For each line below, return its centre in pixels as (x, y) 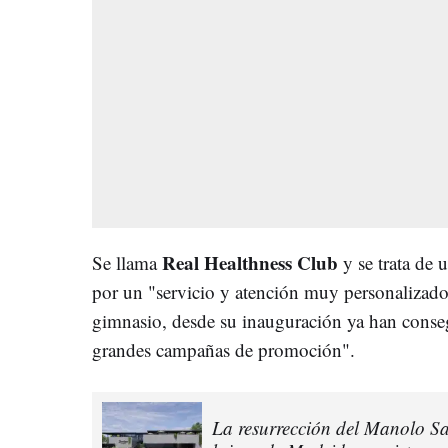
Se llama (127, 262)
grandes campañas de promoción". (223, 349)
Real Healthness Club (252, 262)
